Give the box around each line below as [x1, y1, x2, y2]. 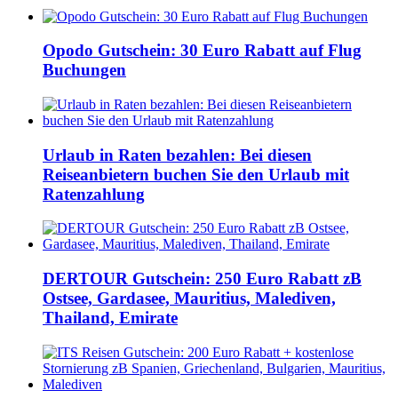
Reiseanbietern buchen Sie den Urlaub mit [43, 164, 349, 184]
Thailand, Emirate [43, 308, 178, 328]
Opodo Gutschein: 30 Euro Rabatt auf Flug [43, 41, 362, 60]
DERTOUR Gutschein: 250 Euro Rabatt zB [43, 269, 362, 289]
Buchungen [43, 60, 126, 80]
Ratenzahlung [43, 184, 145, 203]
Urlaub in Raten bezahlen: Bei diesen [43, 145, 312, 164]
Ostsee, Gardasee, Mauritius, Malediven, [43, 289, 336, 308]
